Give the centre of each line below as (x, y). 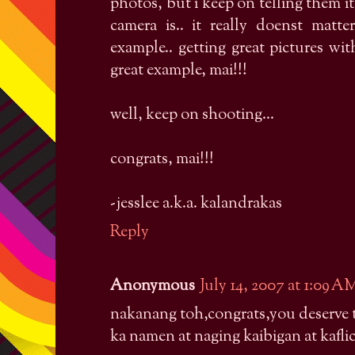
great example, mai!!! (179, 71)
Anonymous (153, 287)
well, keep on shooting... (192, 116)
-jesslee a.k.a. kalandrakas (196, 204)
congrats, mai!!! (162, 160)
